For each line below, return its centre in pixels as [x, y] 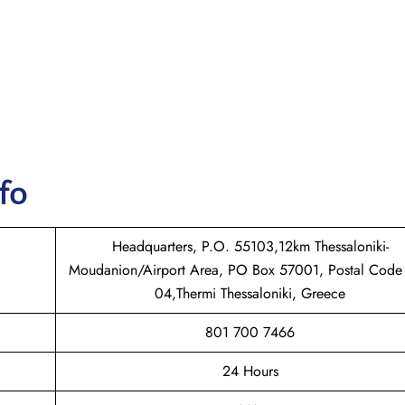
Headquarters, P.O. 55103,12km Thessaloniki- [250, 246]
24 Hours [250, 371]
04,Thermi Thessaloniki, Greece [250, 293]
